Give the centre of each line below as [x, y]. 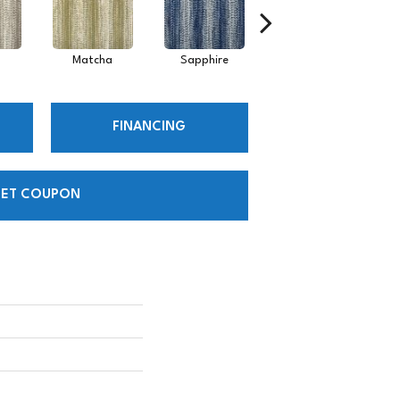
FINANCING [150, 128]
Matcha [92, 60]
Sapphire [204, 60]
